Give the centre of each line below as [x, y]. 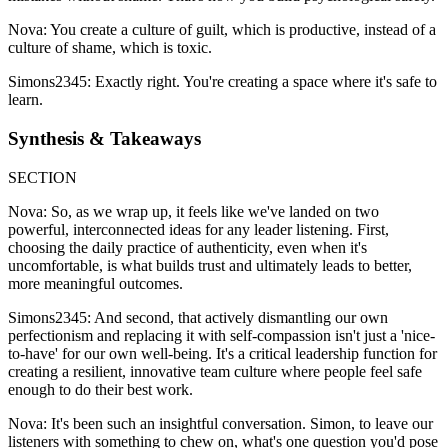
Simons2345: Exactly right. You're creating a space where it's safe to [222, 82]
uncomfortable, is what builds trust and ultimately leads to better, [210, 265]
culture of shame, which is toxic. [110, 48]
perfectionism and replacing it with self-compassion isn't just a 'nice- [221, 335]
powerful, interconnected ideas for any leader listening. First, [198, 229]
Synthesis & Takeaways [104, 138]
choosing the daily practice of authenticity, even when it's [187, 247]
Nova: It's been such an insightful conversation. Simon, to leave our [220, 423]
